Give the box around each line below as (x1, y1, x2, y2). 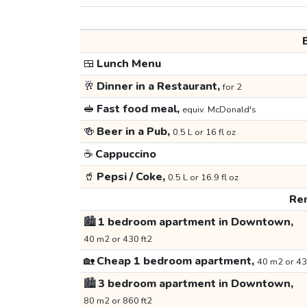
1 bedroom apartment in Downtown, (95, 214, 293, 230)
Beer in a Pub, (94, 124, 173, 140)
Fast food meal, (94, 101, 182, 117)
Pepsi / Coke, (94, 169, 168, 185)
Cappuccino (93, 147, 156, 162)
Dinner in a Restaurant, (94, 79, 223, 95)
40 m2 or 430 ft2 (83, 233, 152, 246)
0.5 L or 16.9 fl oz (167, 171, 238, 184)
